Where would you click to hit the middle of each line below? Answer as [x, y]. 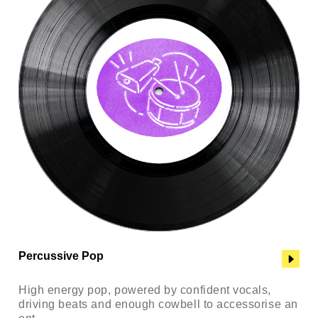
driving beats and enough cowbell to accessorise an [158, 305]
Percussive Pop [61, 256]
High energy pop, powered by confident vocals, [145, 290]
